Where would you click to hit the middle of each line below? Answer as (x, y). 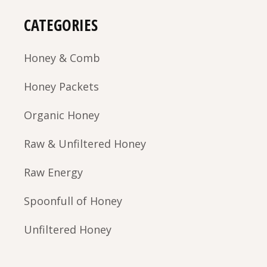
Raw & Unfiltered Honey (85, 143)
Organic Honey (62, 115)
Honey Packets (62, 86)
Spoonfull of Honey (73, 201)
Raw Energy (54, 172)
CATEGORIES (61, 25)
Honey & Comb (62, 58)
